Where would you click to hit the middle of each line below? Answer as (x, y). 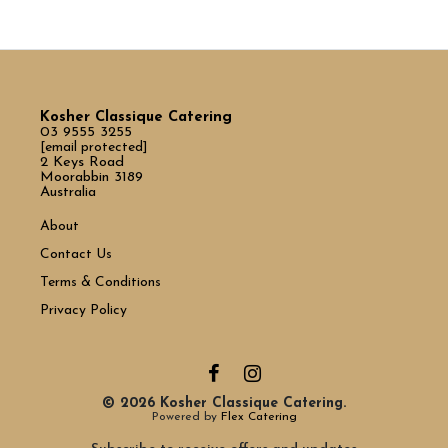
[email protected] (94, 148)
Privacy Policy (83, 311)
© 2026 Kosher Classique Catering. (224, 404)
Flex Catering (258, 417)
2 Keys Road (82, 163)
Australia (68, 193)
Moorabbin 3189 (91, 178)
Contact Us (78, 255)
